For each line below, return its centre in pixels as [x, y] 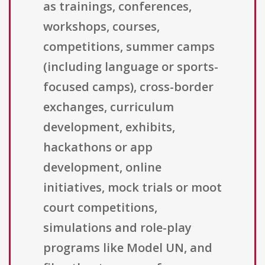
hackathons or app [98, 147]
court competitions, [100, 208]
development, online [102, 167]
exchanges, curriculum [109, 107]
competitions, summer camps [129, 47]
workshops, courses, [101, 27]
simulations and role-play [117, 228]
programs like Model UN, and [128, 248]
